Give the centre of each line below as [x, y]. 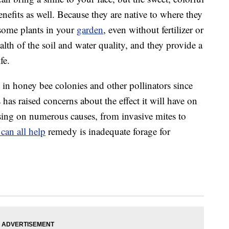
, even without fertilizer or [153, 30]
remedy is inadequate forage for [108, 131]
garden [90, 30]
